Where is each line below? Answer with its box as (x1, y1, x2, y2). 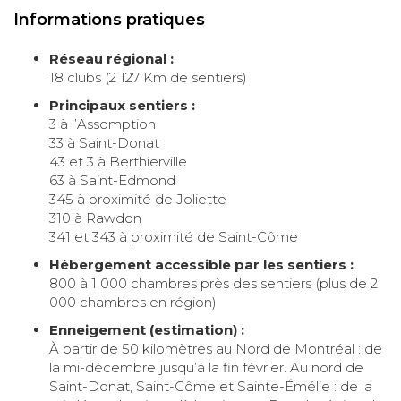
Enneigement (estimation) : (49, 321, 244, 339)
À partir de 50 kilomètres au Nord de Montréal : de (49, 340, 382, 358)
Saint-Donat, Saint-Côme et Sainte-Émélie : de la (49, 378, 372, 396)
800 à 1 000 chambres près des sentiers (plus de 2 (49, 275, 378, 293)
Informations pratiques (13, 9, 205, 30)
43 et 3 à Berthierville (49, 153, 187, 171)
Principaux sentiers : (49, 97, 195, 115)
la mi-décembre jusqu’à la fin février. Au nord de (49, 359, 363, 377)
